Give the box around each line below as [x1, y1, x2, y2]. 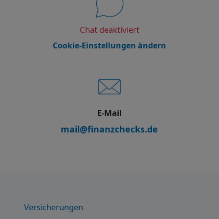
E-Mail [97, 107, 122, 119]
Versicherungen [24, 201, 84, 213]
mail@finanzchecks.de [61, 123, 158, 135]
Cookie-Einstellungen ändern [52, 40, 166, 51]
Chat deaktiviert [79, 24, 139, 36]
